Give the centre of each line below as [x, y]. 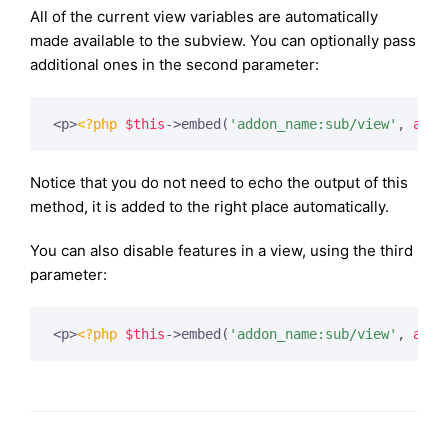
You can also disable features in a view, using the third [221, 250]
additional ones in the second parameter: [174, 64]
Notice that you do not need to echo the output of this [219, 182]
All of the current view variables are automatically [204, 16]
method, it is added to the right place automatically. [209, 206]
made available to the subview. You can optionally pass [223, 40]
